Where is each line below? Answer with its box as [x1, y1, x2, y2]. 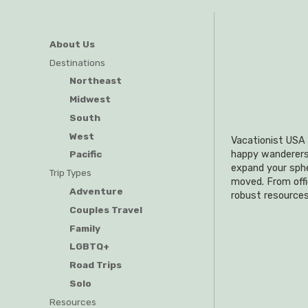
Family [69, 222, 100, 234]
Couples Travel [69, 203, 142, 215]
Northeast [69, 75, 122, 87]
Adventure [69, 186, 123, 197]
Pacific [69, 148, 102, 160]
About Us [49, 38, 95, 49]
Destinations [49, 56, 105, 68]
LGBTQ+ [69, 241, 109, 252]
